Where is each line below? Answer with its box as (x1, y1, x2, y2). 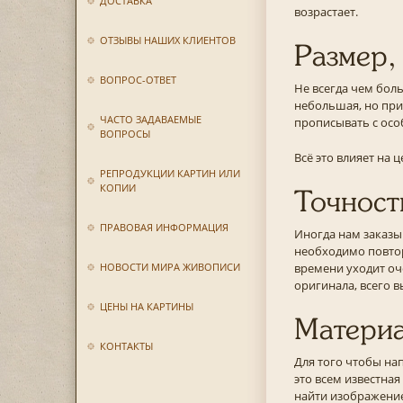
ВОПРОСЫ (99, 127, 150, 140)
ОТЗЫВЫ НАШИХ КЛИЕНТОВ (99, 33, 236, 47)
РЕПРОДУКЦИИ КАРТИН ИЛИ (99, 166, 240, 180)
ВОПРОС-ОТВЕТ (99, 73, 176, 86)
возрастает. (293, 4, 358, 20)
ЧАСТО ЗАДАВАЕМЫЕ (99, 112, 201, 126)
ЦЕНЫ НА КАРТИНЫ (99, 300, 193, 313)
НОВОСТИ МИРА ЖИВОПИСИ (99, 260, 240, 273)
